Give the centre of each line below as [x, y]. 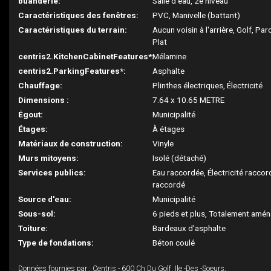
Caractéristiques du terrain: [73, 30]
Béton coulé [174, 243]
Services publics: [52, 172]
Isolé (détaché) [180, 158]
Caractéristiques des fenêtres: [78, 15]
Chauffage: [40, 85]
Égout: [31, 114]
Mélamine [170, 56]
